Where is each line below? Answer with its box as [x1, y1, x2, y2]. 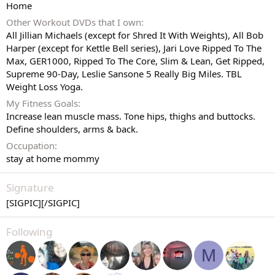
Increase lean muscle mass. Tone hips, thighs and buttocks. [6, 110, 255, 122]
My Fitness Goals [6, 97, 78, 109]
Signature [6, 180, 54, 195]
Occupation [6, 139, 55, 152]
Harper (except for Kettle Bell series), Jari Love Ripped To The [6, 42, 261, 54]
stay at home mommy [6, 152, 99, 165]
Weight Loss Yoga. [6, 80, 83, 93]
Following [6, 225, 52, 239]
